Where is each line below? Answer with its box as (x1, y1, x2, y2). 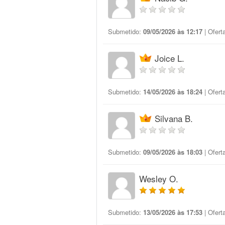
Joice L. (155, 52, 184, 64)
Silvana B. (155, 112, 193, 125)
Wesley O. (139, 172, 178, 185)
